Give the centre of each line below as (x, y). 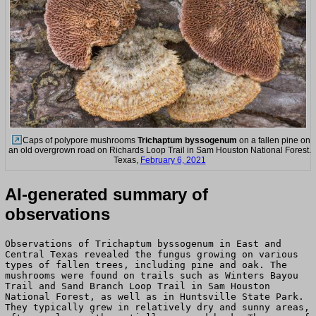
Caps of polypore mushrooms (80, 141)
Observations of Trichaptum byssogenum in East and (143, 244)
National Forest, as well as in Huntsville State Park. (154, 297)
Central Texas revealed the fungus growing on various (152, 255)
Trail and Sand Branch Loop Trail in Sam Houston (138, 286)
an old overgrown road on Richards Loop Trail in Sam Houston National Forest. (159, 151)
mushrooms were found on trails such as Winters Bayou (152, 276)
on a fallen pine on (273, 141)
